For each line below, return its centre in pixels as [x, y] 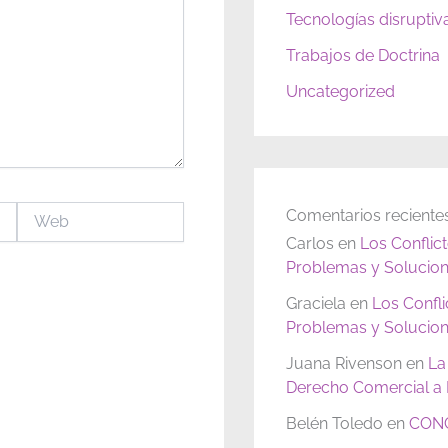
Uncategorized [340, 92]
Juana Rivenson [344, 364]
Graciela [316, 304]
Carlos [310, 244]
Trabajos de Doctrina [363, 56]
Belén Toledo [334, 424]
